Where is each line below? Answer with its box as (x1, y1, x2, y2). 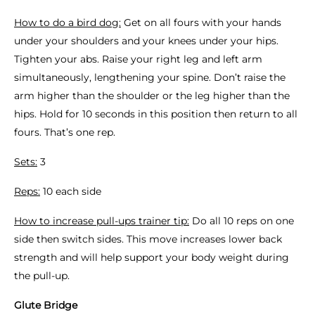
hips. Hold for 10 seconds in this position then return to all (14, 108, 297, 120)
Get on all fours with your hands (121, 16, 281, 29)
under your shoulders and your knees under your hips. (14, 34, 278, 47)
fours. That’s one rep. (14, 126, 115, 139)
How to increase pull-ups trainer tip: (14, 214, 189, 227)
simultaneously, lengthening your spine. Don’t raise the (14, 71, 285, 84)
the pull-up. (14, 269, 70, 282)
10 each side (40, 185, 101, 198)
